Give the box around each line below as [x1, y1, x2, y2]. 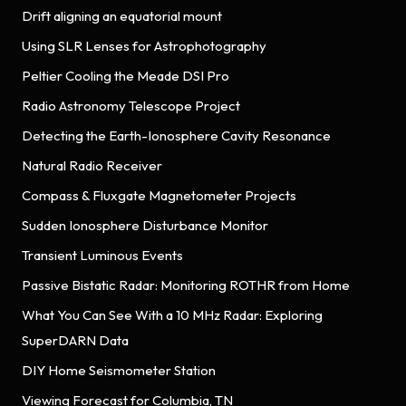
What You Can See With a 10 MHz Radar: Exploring [22, 305, 323, 324]
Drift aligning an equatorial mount [22, 6, 222, 24]
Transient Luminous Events [22, 246, 183, 264]
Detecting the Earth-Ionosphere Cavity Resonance [22, 126, 331, 144]
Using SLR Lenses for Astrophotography [22, 36, 266, 54]
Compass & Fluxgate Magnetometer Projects [22, 186, 296, 204]
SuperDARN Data [22, 331, 129, 349]
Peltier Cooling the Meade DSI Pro [22, 66, 229, 84]
